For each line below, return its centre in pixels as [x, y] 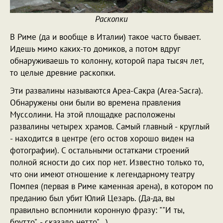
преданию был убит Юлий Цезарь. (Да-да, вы [92, 198]
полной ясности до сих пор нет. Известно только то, [107, 163]
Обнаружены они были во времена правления [95, 103]
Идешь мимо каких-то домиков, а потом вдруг [95, 49]
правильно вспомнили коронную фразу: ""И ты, [97, 210]
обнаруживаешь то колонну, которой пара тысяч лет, [107, 61]
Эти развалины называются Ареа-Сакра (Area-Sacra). [106, 91]
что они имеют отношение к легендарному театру [102, 174]
